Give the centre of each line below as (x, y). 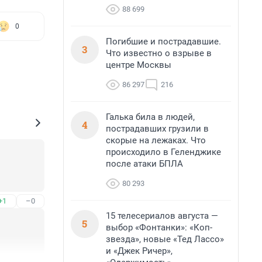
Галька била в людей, (150, 117)
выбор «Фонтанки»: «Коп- (159, 227)
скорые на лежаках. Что (156, 140)
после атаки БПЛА (144, 164)
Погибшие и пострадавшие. (163, 42)
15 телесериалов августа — (162, 216)
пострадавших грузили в (157, 129)
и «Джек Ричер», (139, 251)
